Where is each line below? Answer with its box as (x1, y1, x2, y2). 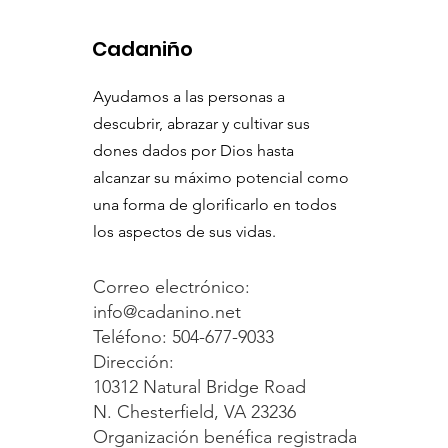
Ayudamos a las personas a (93, 87, 285, 106)
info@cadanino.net (93, 301, 241, 323)
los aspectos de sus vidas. (93, 222, 276, 241)
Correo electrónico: (93, 276, 250, 298)
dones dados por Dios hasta (93, 141, 294, 160)
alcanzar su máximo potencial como (93, 168, 349, 187)
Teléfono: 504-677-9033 (93, 326, 274, 348)
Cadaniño (92, 35, 193, 63)
